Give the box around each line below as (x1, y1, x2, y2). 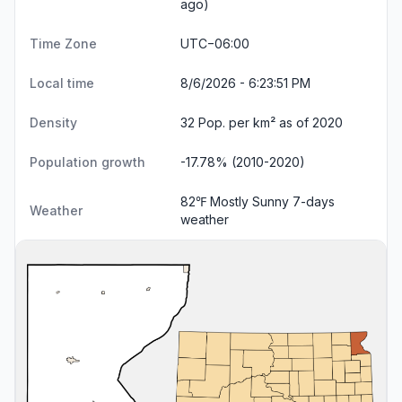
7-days (293, 193, 335, 209)
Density (30, 114, 77, 130)
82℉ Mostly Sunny (180, 193, 293, 209)
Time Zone (30, 35, 97, 51)
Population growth (30, 153, 145, 170)
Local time (30, 74, 94, 91)
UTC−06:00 (180, 35, 249, 51)
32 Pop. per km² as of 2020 (180, 114, 343, 130)
